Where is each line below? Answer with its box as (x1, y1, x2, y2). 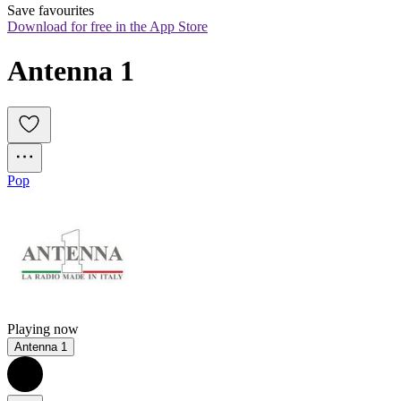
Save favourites (7, 3, 94, 19)
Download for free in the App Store (7, 19, 208, 35)
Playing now (7, 321, 79, 337)
